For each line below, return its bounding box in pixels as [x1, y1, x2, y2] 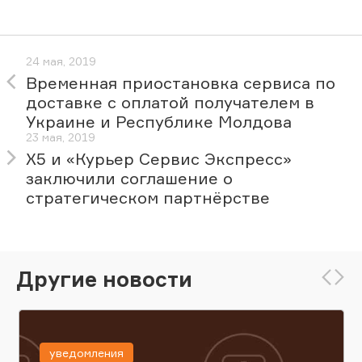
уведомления [48, 346, 124, 360]
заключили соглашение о [26, 168, 233, 189]
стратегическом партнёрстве [26, 187, 270, 208]
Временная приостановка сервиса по [26, 73, 335, 94]
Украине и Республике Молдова [26, 112, 292, 133]
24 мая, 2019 [26, 54, 96, 69]
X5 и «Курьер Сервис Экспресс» [26, 149, 292, 170]
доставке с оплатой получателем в [26, 92, 314, 113]
